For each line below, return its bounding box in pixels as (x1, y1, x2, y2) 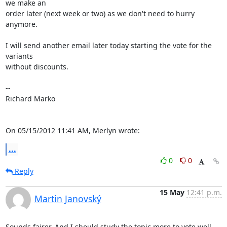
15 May (159, 187, 184, 197)
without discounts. (5, 62, 68, 71)
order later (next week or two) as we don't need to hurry (5, 9, 195, 18)
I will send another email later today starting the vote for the (5, 41, 212, 50)
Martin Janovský (34, 193, 101, 205)
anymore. (5, 19, 37, 29)
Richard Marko (5, 94, 55, 103)
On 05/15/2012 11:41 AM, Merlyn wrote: (5, 126, 140, 135)
